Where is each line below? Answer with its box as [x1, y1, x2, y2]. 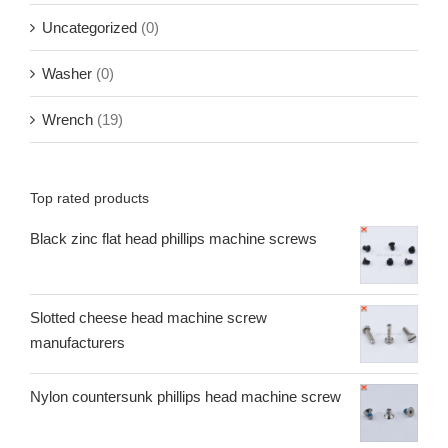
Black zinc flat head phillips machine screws [30, 230, 317, 248]
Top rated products [30, 189, 149, 206]
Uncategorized [42, 18, 137, 36]
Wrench [42, 110, 93, 128]
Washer [42, 64, 92, 82]
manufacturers [30, 334, 125, 352]
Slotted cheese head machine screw [30, 309, 267, 327]
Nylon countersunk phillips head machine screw [30, 388, 341, 406]
